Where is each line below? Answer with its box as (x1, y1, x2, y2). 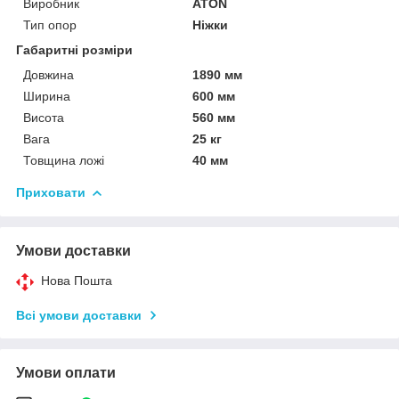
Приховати (16, 184, 85, 199)
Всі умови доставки (16, 307, 142, 322)
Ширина (23, 88, 70, 103)
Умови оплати (16, 364, 116, 380)
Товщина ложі (23, 152, 104, 167)
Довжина (23, 67, 74, 82)
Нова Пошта (41, 273, 112, 288)
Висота (23, 110, 64, 125)
